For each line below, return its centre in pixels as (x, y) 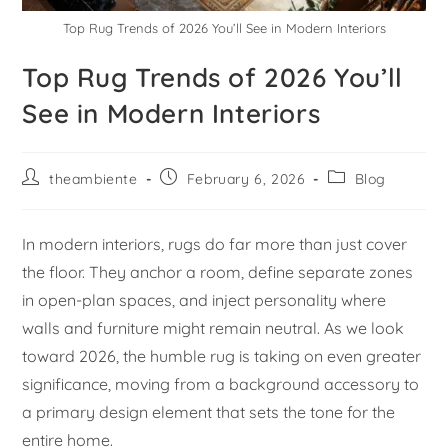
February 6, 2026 (246, 179)
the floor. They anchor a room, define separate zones (218, 272)
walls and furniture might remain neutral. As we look (213, 328)
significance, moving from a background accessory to (221, 384)
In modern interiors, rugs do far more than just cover (215, 244)
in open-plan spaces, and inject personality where (204, 300)
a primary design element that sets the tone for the (209, 412)
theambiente (93, 179)
